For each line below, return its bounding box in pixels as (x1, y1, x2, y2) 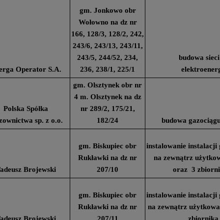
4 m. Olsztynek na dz (74, 93, 141, 101)
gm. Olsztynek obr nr (73, 81, 142, 89)
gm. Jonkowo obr (79, 6, 136, 14)
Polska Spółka (3, 105, 48, 112)
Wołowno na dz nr (78, 18, 137, 26)
